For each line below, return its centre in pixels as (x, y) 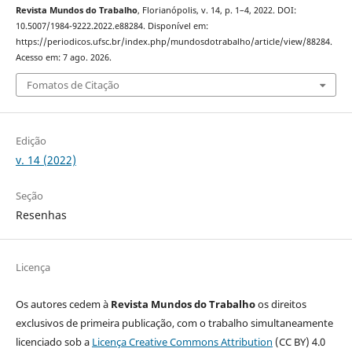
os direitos (280, 304)
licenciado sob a (53, 342)
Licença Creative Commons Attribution (182, 342)
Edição (31, 141)
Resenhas (41, 215)
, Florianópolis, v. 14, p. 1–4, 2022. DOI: (216, 10)
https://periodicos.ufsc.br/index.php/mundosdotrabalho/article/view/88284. (174, 41)
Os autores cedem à (63, 304)
